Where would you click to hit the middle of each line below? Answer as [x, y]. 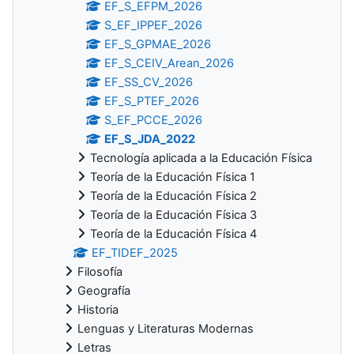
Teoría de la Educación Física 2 [173, 196]
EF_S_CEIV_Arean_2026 [169, 63]
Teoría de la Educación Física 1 [173, 177]
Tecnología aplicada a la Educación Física [201, 158]
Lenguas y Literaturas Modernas [166, 328]
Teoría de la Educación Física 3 [173, 215]
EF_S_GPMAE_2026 [158, 44]
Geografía [104, 290]
